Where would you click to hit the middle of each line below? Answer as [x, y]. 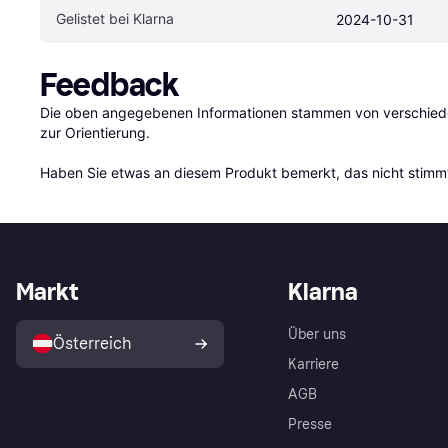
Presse [310, 424]
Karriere [313, 364]
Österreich [92, 343]
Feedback [109, 84]
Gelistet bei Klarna [115, 18]
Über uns [317, 334]
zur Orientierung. [95, 132]
